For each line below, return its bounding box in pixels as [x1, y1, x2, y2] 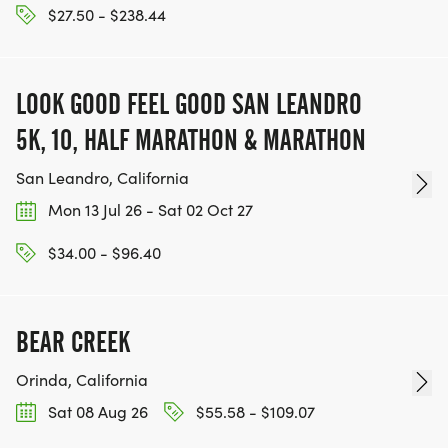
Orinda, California [16, 368, 148, 390]
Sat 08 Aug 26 [44, 400, 148, 422]
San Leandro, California [16, 167, 189, 189]
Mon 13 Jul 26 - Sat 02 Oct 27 [44, 199, 253, 221]
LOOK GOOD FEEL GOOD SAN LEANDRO [16, 87, 362, 122]
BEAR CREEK [16, 324, 130, 359]
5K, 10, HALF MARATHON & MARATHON [16, 123, 366, 158]
